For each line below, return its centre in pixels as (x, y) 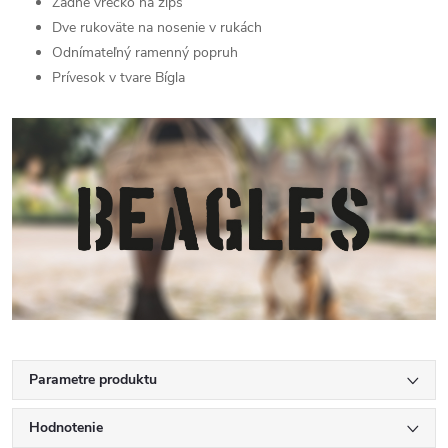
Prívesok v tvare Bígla (118, 77)
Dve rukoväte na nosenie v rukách (157, 27)
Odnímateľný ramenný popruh (145, 52)
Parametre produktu (93, 379)
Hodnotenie (66, 427)
